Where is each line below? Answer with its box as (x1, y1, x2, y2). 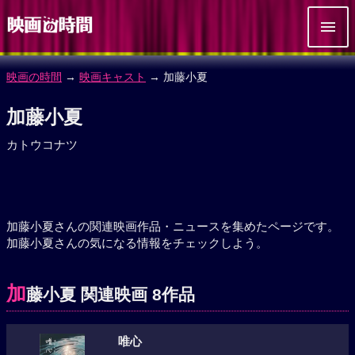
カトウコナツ (6, 138, 78, 151)
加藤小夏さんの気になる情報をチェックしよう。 (6, 236, 268, 250)
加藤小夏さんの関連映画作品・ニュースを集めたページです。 (6, 219, 339, 233)
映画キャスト (79, 71, 146, 83)
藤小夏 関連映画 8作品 (26, 285, 195, 303)
